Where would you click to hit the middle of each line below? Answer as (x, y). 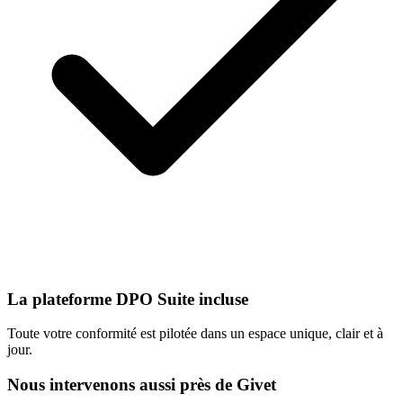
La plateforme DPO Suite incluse (128, 299)
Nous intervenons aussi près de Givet (142, 385)
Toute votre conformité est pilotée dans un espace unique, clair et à (195, 334)
